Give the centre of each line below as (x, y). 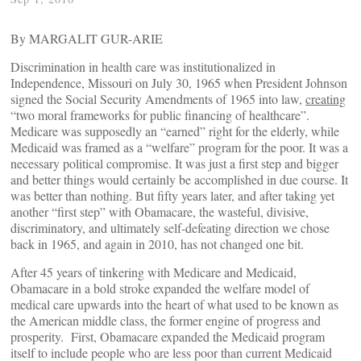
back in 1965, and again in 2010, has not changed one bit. (157, 244)
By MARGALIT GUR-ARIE (87, 38)
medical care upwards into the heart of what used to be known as (174, 304)
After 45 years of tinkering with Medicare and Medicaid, (154, 272)
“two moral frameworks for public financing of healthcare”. (160, 115)
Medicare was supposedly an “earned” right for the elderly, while (175, 131)
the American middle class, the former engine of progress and (166, 320)
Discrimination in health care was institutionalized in (143, 66)
